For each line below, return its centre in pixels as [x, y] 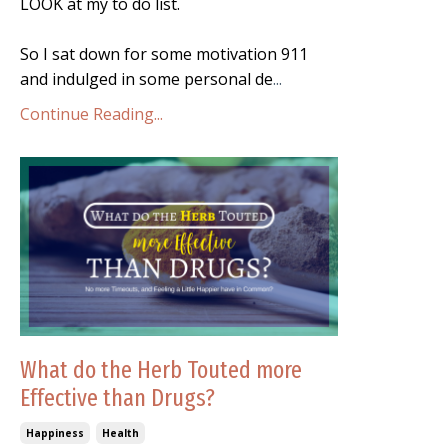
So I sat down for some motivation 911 [164, 54]
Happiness [55, 433]
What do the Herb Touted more [161, 370]
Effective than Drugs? [117, 398]
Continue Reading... [91, 114]
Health [120, 433]
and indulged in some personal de [146, 79]
